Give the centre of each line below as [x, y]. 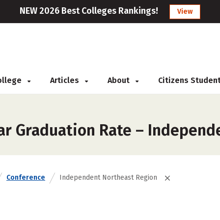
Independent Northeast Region [108, 178]
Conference [26, 178]
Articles [66, 80]
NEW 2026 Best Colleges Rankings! [89, 11]
